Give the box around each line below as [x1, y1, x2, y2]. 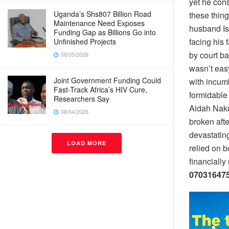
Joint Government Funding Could [54, 75, 161, 85]
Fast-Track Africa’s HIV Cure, [54, 84, 147, 95]
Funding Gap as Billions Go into [54, 27, 156, 37]
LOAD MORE [66, 139, 106, 147]
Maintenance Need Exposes [54, 18, 145, 28]
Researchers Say [54, 94, 109, 104]
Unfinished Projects [54, 36, 116, 47]
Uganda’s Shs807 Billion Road [54, 9, 151, 19]
